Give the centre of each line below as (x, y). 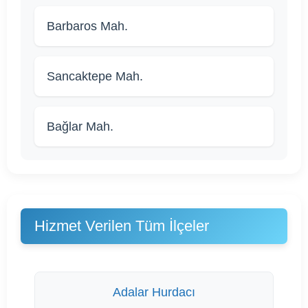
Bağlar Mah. (80, 126)
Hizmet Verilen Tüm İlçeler (122, 225)
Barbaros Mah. (87, 26)
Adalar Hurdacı (154, 292)
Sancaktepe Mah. (95, 76)
